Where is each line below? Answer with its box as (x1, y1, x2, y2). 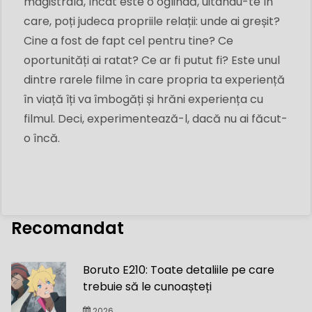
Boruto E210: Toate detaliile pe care (83, 261, 275, 278)
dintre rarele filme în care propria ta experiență (24, 71, 285, 88)
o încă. (24, 130, 60, 146)
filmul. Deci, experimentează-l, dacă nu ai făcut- (24, 110, 288, 127)
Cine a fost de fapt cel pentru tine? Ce (24, 32, 233, 49)
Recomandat (11, 216, 124, 240)
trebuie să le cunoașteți (83, 278, 212, 295)
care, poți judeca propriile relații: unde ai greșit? (24, 13, 280, 29)
